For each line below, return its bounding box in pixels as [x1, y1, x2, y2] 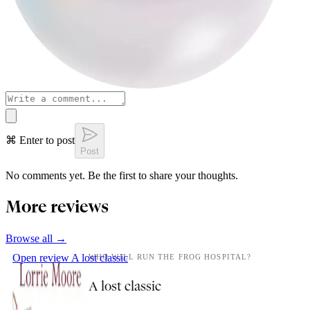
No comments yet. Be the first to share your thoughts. [6, 170, 238, 182]
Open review [12, 252, 71, 264]
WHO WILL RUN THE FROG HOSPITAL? [89, 253, 252, 262]
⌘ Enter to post [6, 134, 75, 147]
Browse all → [6, 232, 66, 245]
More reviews [6, 196, 109, 219]
